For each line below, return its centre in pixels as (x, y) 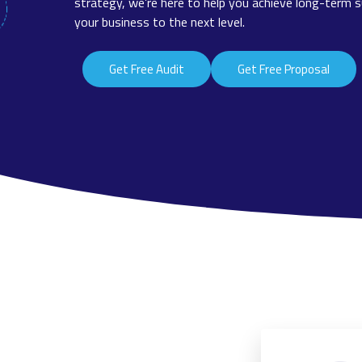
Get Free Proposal (284, 69)
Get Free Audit (147, 69)
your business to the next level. (160, 21)
